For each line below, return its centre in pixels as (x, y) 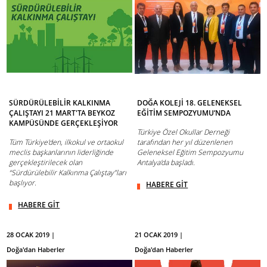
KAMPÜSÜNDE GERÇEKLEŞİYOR (64, 123)
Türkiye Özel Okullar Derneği (184, 132)
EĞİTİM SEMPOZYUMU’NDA (184, 113)
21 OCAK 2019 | (159, 234)
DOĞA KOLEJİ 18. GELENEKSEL (190, 103)
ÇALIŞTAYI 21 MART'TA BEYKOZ (62, 113)
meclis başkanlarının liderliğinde (61, 152)
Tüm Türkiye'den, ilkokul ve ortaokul (66, 142)
